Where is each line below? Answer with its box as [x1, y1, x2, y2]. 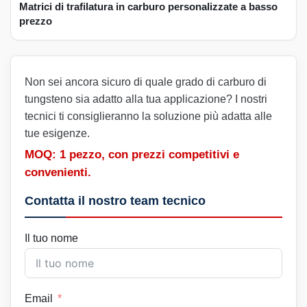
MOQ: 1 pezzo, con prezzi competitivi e [25, 147, 239, 161]
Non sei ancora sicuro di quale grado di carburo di [25, 75, 267, 88]
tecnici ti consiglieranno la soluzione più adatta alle [25, 110, 272, 122]
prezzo [19, 14, 52, 27]
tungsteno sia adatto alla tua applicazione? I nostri [25, 93, 267, 105]
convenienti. [25, 165, 91, 179]
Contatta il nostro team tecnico [25, 193, 206, 208]
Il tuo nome [25, 232, 78, 244]
